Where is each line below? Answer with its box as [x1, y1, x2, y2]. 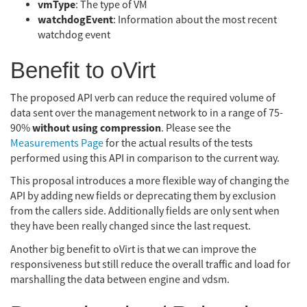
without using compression [32, 120, 161, 136]
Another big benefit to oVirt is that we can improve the [10, 242, 256, 256]
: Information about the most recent [113, 12, 277, 27]
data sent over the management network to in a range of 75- [10, 106, 283, 120]
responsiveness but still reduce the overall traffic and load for [10, 257, 291, 271]
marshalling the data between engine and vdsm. [10, 272, 230, 286]
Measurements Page [10, 136, 103, 150]
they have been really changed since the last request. [10, 219, 251, 234]
